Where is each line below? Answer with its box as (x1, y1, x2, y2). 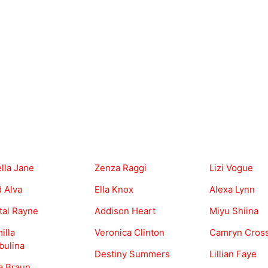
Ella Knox (95, 184, 133, 196)
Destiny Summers (95, 248, 170, 260)
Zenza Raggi (95, 162, 147, 174)
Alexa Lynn (209, 184, 255, 196)
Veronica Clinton (95, 227, 165, 239)
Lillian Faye (209, 248, 257, 260)
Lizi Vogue (209, 162, 253, 174)
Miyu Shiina (209, 205, 258, 217)
